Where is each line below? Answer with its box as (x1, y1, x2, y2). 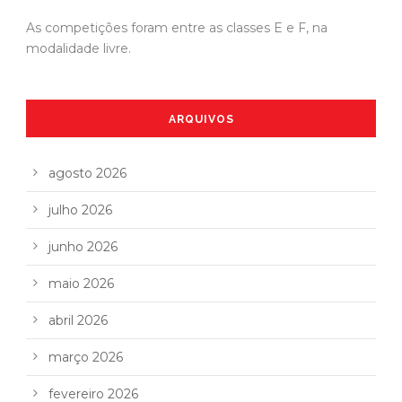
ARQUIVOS (168, 113, 234, 127)
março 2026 (48, 349, 123, 366)
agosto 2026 (48, 165, 127, 182)
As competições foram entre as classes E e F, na (26, 20, 328, 37)
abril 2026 (48, 312, 108, 329)
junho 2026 (48, 239, 118, 256)
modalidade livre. (26, 40, 131, 57)
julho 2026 (48, 202, 112, 219)
